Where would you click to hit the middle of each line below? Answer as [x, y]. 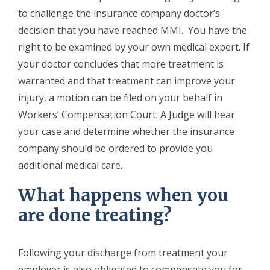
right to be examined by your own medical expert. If [134, 47]
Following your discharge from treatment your [123, 252]
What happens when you [123, 195]
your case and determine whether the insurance [126, 131]
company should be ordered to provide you [115, 148]
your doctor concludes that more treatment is [121, 64]
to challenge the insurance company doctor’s [119, 13]
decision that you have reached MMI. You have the [133, 30]
